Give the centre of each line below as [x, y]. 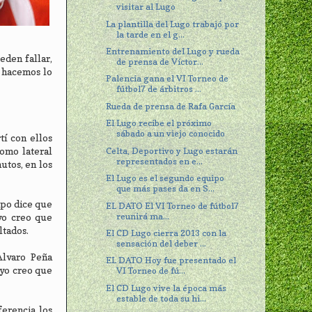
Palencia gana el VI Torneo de [167, 79]
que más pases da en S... [166, 189]
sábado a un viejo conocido [171, 134]
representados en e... [160, 161]
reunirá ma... [143, 216]
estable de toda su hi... [162, 298]
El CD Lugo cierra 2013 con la [166, 233]
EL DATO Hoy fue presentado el [171, 260]
